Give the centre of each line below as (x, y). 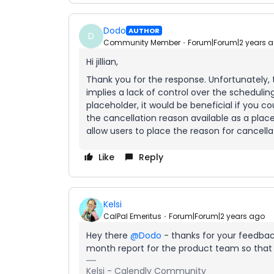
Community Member (142, 42)
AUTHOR (144, 31)
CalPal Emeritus (132, 216)
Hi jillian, (102, 62)
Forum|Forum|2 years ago (217, 216)
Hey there (108, 235)
